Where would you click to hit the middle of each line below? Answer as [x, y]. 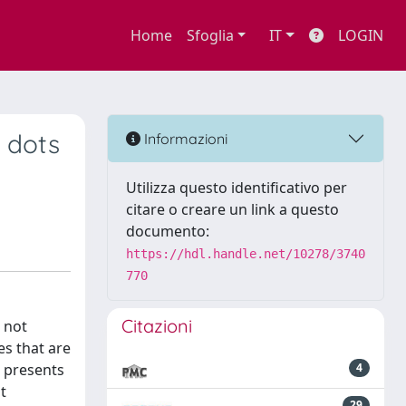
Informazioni [184, 138]
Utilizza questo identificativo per [237, 188]
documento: [168, 231]
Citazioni [157, 326]
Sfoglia [210, 35]
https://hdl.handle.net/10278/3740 [246, 254]
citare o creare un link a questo [232, 209]
